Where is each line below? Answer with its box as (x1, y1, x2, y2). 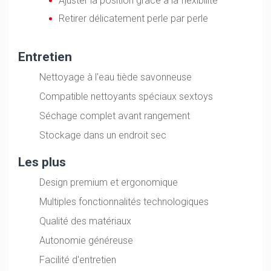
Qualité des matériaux (39, 215, 132, 227)
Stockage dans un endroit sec (39, 129, 167, 142)
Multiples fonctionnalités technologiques (39, 196, 209, 208)
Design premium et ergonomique (39, 177, 178, 189)
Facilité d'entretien (39, 253, 117, 266)
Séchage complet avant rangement (39, 110, 191, 122)
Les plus (18, 154, 66, 169)
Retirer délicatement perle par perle (59, 12, 209, 24)
